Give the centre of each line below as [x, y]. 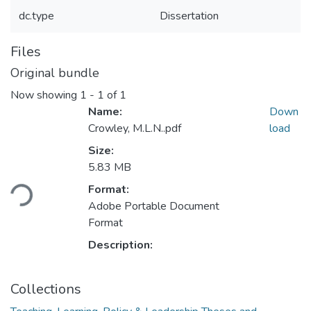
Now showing [45, 95]
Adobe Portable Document [154, 207]
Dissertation [189, 16]
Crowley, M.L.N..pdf [135, 129]
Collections [46, 289]
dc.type [36, 16]
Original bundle [55, 73]
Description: [120, 245]
